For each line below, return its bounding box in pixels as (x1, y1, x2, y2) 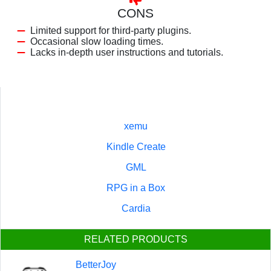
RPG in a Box (106, 182, 165, 193)
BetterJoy (75, 259, 116, 270)
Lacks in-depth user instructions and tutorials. (30, 47, 223, 57)
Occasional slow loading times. (30, 36, 163, 47)
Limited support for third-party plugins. (30, 25, 191, 36)
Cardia (121, 203, 151, 214)
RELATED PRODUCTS (83, 233, 188, 244)
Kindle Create (106, 141, 166, 152)
